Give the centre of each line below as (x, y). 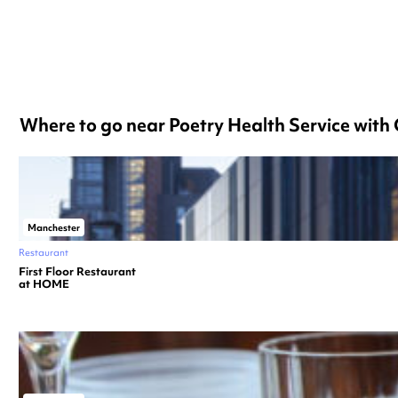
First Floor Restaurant (77, 271)
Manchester (54, 227)
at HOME (44, 283)
